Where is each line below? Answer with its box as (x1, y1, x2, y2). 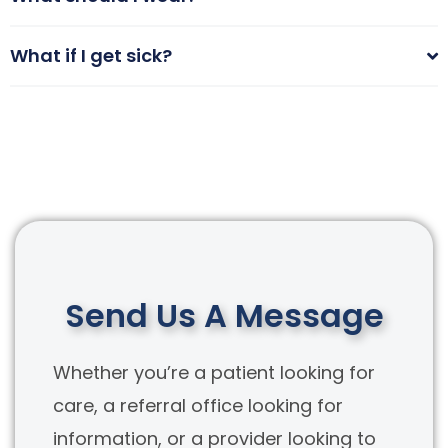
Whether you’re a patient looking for (53, 360, 375, 385)
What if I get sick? (10, 43, 172, 68)
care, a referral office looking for (53, 393, 343, 418)
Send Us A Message (64, 293, 384, 338)
